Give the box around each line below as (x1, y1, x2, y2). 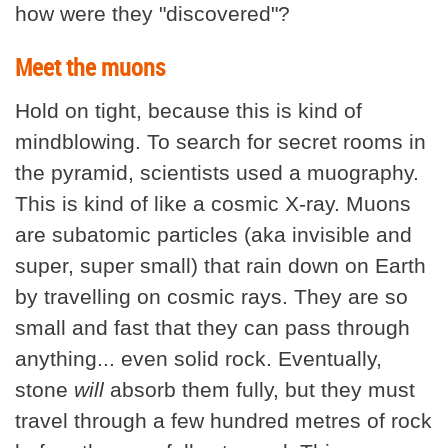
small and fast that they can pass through (15, 315, 410, 339)
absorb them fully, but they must (104, 377, 415, 401)
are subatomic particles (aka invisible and (15, 222, 412, 246)
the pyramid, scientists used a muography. (15, 160, 419, 184)
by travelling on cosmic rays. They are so (15, 284, 408, 308)
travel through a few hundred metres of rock (15, 408, 432, 432)
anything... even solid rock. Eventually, (15, 346, 382, 370)
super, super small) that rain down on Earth (15, 253, 426, 277)
